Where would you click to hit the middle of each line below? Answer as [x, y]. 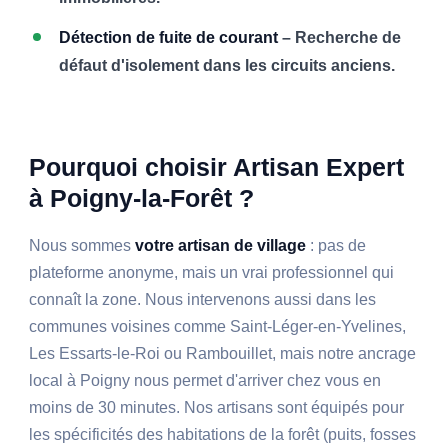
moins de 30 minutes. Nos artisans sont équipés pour [217, 408]
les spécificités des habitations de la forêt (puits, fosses [223, 435]
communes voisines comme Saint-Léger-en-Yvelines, [218, 327]
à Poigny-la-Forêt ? [142, 198]
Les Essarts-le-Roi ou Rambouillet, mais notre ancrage [223, 354]
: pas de [336, 246]
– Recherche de [340, 38]
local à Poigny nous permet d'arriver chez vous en [205, 381]
